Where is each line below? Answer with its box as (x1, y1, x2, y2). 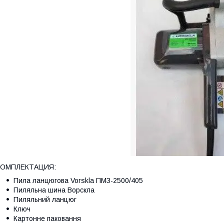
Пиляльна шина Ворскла (13, 185, 94, 194)
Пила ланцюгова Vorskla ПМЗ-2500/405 (13, 176, 143, 184)
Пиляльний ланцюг (13, 195, 76, 203)
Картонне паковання (13, 214, 81, 222)
